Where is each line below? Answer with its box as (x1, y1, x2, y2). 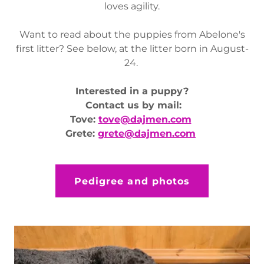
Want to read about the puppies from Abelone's (19, 29, 245, 40)
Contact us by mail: (82, 100, 181, 111)
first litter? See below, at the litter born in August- (15, 43, 249, 54)
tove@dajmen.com (98, 114, 192, 125)
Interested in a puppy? (75, 85, 189, 97)
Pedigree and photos (74, 175, 190, 187)
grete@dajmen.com (98, 128, 196, 139)
